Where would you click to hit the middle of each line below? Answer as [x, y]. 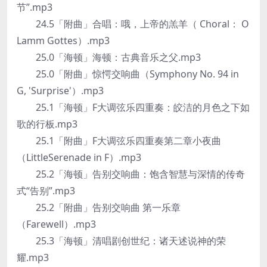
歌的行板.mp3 [47, 124]
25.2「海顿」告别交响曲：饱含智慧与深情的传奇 [131, 174]
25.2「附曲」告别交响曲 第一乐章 [99, 207]
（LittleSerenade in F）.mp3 [79, 157]
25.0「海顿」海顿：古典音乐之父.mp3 [109, 57]
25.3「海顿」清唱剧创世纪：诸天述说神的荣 [121, 241]
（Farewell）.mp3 [56, 224]
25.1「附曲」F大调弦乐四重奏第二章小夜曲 [119, 141]
